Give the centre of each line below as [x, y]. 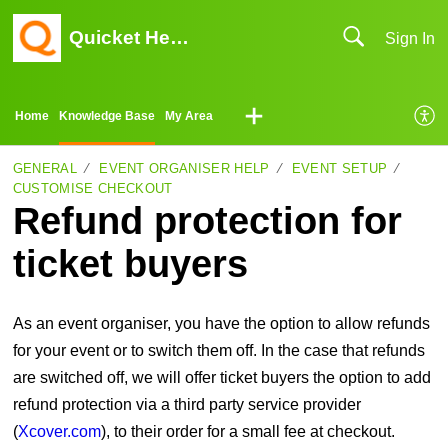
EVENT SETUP [339, 168]
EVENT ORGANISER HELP [184, 168]
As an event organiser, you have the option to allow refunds [221, 324]
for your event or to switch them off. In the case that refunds [218, 351]
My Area [189, 115]
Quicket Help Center [179, 37]
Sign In [410, 38]
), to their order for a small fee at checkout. [247, 432]
